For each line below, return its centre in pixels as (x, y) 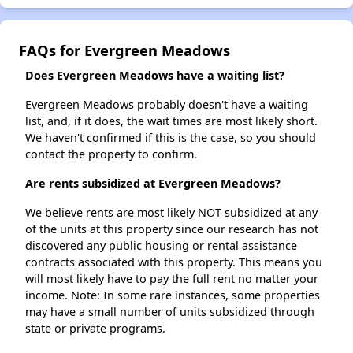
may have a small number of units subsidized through (170, 312)
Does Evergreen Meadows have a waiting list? (155, 76)
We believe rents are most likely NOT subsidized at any (171, 213)
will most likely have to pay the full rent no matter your (172, 279)
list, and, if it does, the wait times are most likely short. (171, 121)
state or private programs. (95, 329)
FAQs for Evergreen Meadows (124, 50)
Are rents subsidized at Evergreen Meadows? (153, 184)
